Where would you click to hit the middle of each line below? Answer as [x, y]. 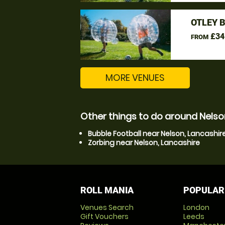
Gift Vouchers [104, 216]
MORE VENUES [135, 78]
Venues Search [107, 207]
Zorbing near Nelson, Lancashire [144, 143]
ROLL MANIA [107, 190]
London [196, 207]
